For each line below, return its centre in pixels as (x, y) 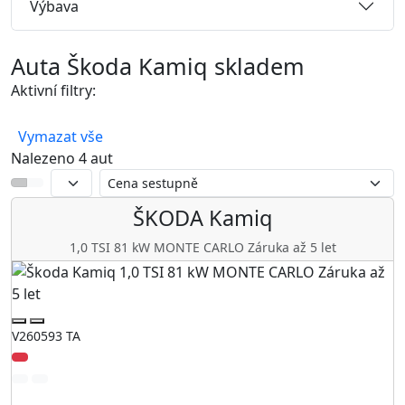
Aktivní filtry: (53, 91)
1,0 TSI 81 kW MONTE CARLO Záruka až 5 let (202, 247)
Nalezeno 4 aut (62, 158)
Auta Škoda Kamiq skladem (158, 66)
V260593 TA (46, 335)
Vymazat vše (61, 136)
